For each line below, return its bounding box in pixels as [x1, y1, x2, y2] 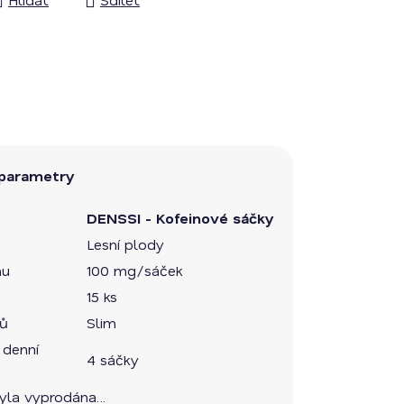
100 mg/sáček [86, 261, 182, 280]
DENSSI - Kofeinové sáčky [86, 208, 274, 227]
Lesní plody [86, 234, 164, 253]
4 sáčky [86, 350, 139, 369]
